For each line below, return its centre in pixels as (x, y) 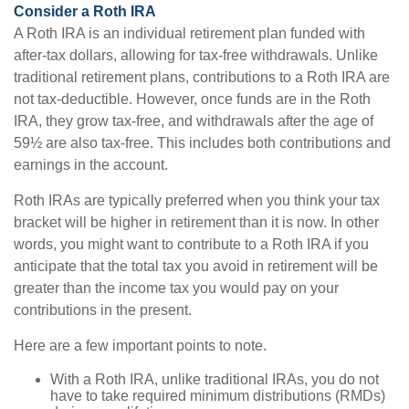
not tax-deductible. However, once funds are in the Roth (192, 99)
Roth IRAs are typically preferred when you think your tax (197, 200)
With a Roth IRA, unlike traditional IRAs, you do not (215, 379)
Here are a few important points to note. (140, 346)
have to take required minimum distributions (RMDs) (218, 396)
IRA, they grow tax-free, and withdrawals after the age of (194, 121)
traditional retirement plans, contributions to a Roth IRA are (202, 77)
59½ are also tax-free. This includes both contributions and (202, 143)
